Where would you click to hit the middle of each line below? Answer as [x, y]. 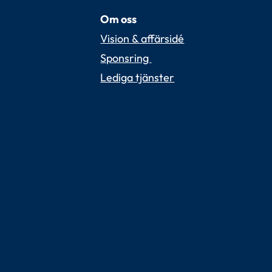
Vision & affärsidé [142, 38]
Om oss [119, 19]
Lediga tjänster [138, 77]
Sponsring [126, 58]
